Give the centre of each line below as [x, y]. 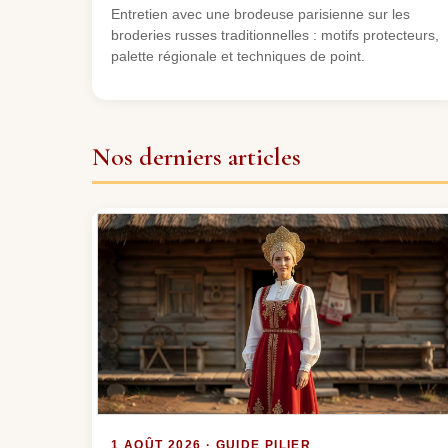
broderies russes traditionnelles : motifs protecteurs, [275, 34]
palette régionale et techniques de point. [238, 55]
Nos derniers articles [196, 156]
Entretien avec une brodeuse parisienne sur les [261, 13]
